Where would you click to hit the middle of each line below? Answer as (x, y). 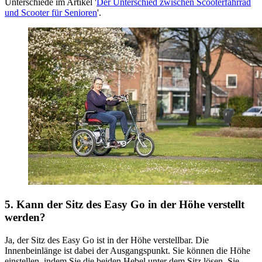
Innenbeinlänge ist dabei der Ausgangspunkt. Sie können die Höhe (127, 250)
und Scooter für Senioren (51, 13)
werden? (25, 217)
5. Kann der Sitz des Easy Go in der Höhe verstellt (125, 204)
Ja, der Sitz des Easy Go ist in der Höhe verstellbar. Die (107, 240)
